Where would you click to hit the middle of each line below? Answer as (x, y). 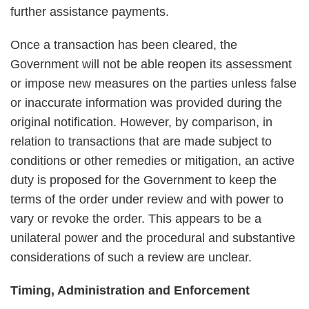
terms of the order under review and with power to (147, 199)
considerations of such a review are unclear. (131, 257)
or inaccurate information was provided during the (146, 103)
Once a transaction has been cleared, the (124, 45)
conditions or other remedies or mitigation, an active (152, 161)
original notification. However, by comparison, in (141, 122)
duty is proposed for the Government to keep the (143, 180)
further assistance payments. (90, 12)
